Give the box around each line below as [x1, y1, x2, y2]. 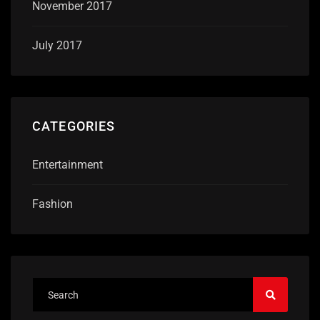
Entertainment [32, 158, 103, 172]
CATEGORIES [32, 118, 116, 134]
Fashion [32, 197, 73, 211]
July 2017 [32, 38, 82, 52]
